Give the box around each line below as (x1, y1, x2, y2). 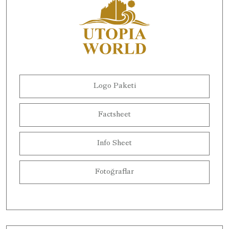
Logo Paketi (93, 82, 136, 90)
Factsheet (98, 110, 131, 119)
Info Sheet (97, 139, 132, 148)
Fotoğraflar (95, 168, 134, 176)
